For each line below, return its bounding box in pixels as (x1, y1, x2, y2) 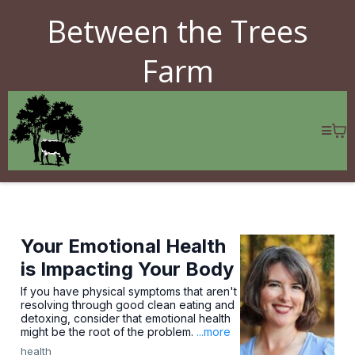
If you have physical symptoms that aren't (21, 284, 237, 298)
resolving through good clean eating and (21, 298, 235, 311)
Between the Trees (47, 10, 308, 52)
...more (197, 325, 231, 338)
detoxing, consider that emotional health (21, 311, 231, 325)
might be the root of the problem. (21, 325, 197, 338)
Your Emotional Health (21, 235, 226, 258)
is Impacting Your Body (21, 258, 234, 281)
